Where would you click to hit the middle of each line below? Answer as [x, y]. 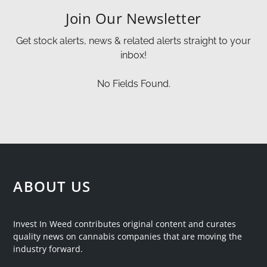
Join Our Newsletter [133, 18]
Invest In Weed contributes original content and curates [125, 224]
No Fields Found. [133, 84]
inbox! [133, 55]
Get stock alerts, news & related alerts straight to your [133, 41]
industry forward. [48, 249]
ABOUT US [52, 186]
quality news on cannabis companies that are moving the [128, 236]
